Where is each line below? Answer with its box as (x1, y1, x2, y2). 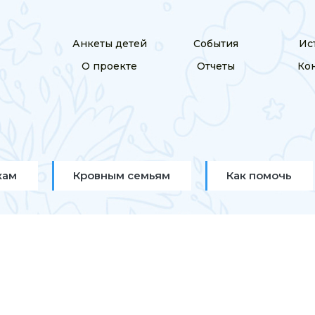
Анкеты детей (72, 37, 147, 50)
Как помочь (226, 169, 292, 183)
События (193, 37, 238, 50)
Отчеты (196, 60, 235, 72)
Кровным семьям (73, 169, 170, 183)
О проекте (82, 60, 138, 72)
